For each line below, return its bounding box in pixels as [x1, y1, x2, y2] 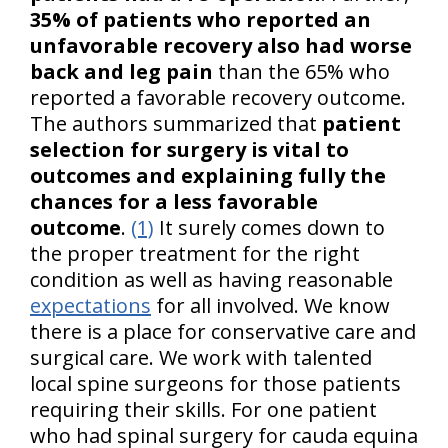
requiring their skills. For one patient [30, 396, 377, 424]
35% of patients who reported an [30, 6, 371, 34]
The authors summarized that [30, 110, 322, 138]
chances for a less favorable [30, 188, 318, 216]
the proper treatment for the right [30, 240, 360, 268]
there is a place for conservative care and [30, 318, 416, 346]
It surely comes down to [154, 214, 385, 242]
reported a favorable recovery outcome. [30, 84, 406, 112]
